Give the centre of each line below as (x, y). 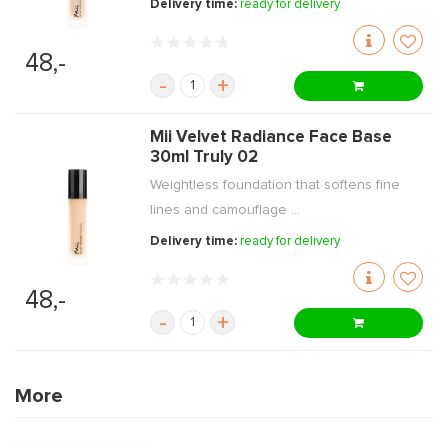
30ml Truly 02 (204, 158)
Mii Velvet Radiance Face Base (271, 138)
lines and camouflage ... (225, 210)
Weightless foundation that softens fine (275, 185)
